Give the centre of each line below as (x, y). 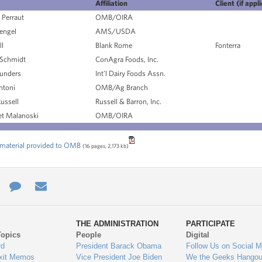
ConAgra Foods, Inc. (127, 59)
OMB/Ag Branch (122, 87)
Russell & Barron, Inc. (128, 101)
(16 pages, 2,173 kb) (106, 146)
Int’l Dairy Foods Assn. (130, 73)
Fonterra (228, 45)
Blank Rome (114, 45)
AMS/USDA (116, 31)
